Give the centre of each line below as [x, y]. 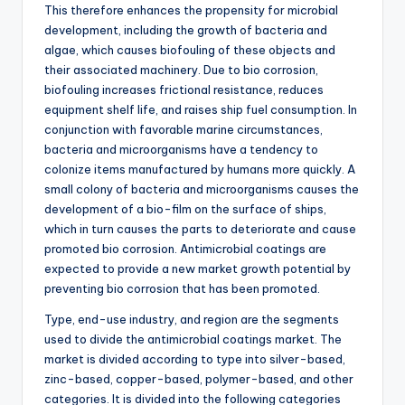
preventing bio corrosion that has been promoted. [182, 289]
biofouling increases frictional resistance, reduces [184, 90]
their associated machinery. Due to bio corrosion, [181, 70]
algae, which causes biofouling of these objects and [190, 50]
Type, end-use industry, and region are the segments [192, 320]
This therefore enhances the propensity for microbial [191, 10]
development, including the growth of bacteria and [186, 30]
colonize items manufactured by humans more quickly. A [200, 170]
